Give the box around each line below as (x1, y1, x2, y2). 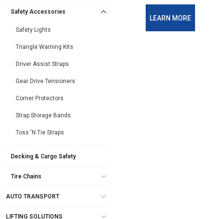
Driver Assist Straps (16, 60, 69, 67)
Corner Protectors (16, 94, 64, 102)
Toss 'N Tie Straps (16, 129, 64, 136)
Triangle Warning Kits (16, 43, 73, 50)
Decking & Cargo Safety (11, 153, 76, 160)
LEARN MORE (149, 14, 191, 22)
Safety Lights (16, 26, 51, 33)
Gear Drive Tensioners (16, 77, 75, 85)
